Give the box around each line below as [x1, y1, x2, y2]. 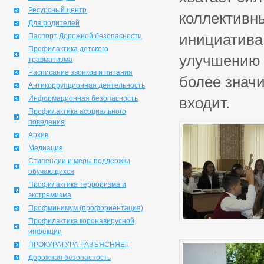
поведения [28, 118, 65, 126]
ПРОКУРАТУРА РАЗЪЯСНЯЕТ [28, 240, 129, 249]
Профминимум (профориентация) [28, 204, 143, 212]
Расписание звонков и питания [28, 68, 133, 77]
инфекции [28, 227, 62, 236]
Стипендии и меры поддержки [28, 157, 130, 165]
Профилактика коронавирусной [28, 217, 134, 225]
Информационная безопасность [28, 94, 138, 103]
